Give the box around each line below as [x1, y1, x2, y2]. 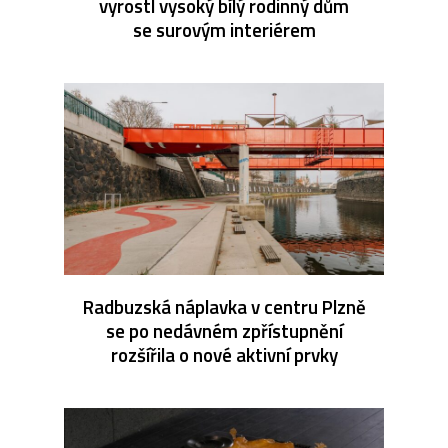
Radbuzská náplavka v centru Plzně [82, 291, 366, 321]
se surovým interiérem [132, 14, 316, 44]
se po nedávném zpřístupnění [105, 315, 343, 345]
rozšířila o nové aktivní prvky [110, 339, 338, 369]
